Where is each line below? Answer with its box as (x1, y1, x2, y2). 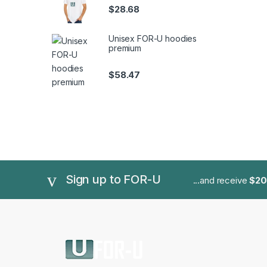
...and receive (193, 174, 250, 186)
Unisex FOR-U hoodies (108, 33, 197, 44)
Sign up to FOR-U (65, 172, 161, 187)
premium (108, 43, 142, 54)
